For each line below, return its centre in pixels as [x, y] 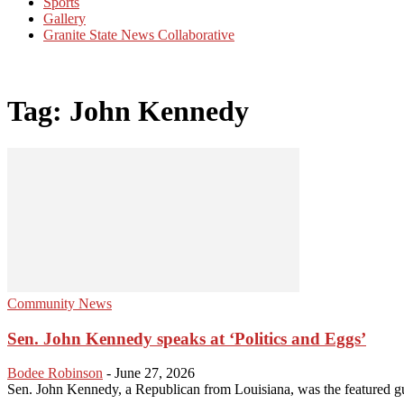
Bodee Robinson [55, 373]
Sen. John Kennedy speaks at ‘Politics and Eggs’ [187, 338]
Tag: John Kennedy [128, 111]
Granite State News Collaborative [139, 35]
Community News [60, 303]
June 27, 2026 [155, 373]
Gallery [64, 18]
